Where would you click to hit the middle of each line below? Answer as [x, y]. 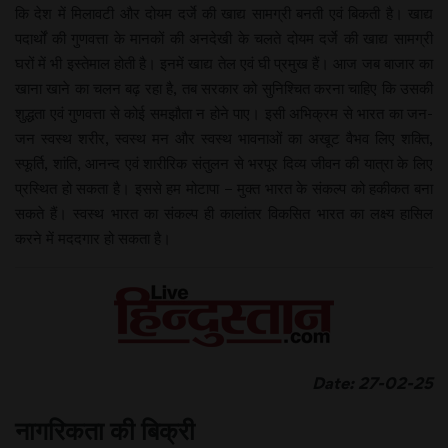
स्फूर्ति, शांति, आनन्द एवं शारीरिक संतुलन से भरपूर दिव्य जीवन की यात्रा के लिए [224, 163]
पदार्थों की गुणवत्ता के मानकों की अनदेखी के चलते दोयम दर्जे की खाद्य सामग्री [224, 38]
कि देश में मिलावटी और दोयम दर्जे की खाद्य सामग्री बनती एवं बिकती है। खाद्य [224, 13]
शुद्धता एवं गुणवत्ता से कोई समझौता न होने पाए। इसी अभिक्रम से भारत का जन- [224, 113]
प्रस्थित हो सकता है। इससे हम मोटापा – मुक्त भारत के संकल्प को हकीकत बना [224, 188]
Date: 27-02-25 [358, 383]
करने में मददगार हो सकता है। [93, 238]
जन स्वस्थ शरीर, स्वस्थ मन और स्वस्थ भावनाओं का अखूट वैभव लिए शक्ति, [224, 138]
